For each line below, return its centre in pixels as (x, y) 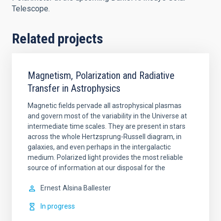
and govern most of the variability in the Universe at (107, 116)
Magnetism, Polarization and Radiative (101, 75)
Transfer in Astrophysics (74, 88)
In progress (58, 206)
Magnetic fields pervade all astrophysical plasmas (105, 106)
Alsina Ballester (87, 188)
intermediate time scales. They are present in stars (107, 126)
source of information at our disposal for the (96, 168)
